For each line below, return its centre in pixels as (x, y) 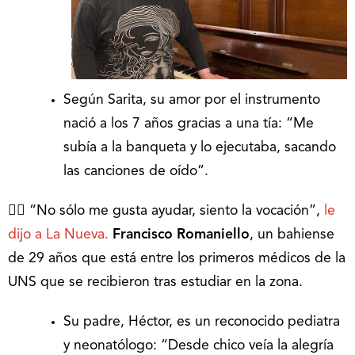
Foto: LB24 (103, 64)
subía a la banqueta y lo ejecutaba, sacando (200, 147)
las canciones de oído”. (136, 171)
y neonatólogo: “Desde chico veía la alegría (198, 345)
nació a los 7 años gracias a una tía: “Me (189, 124)
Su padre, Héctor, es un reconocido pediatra (202, 322)
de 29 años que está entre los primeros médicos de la (177, 258)
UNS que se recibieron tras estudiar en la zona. (155, 282)
